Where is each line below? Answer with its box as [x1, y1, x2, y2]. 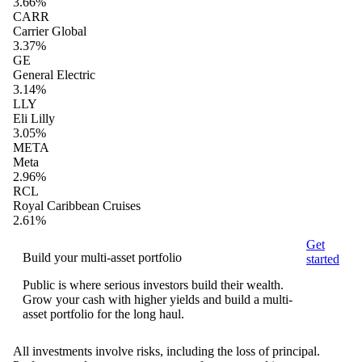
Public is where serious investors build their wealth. [23, 278, 284, 293]
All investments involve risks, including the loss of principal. [13, 344, 320, 359]
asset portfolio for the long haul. [23, 307, 184, 322]
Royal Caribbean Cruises [13, 199, 141, 213]
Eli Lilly [13, 112, 55, 126]
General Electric [13, 68, 95, 82]
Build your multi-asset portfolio [23, 250, 182, 265]
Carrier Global [13, 24, 86, 39]
